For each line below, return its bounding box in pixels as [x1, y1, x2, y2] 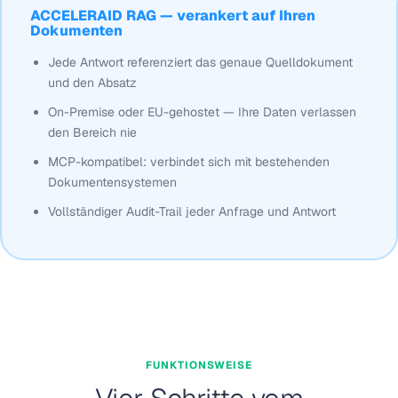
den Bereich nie [47, 123, 137, 140]
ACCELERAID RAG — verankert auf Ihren [29, 5, 315, 25]
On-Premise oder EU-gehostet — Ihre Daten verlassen [47, 103, 356, 120]
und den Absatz [47, 74, 137, 91]
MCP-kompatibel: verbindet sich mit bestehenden [47, 153, 330, 170]
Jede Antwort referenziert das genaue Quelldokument [47, 53, 353, 70]
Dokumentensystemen [47, 173, 177, 190]
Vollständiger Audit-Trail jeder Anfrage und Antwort [47, 203, 336, 219]
